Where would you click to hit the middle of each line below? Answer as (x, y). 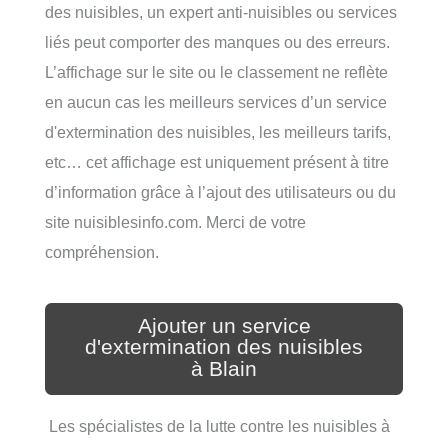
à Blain (224, 369)
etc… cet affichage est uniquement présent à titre (217, 161)
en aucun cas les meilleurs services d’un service (216, 101)
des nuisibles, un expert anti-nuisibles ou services (221, 11)
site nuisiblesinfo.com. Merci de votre (175, 221)
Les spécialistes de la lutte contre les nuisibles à (217, 426)
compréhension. (102, 251)
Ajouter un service (224, 325)
